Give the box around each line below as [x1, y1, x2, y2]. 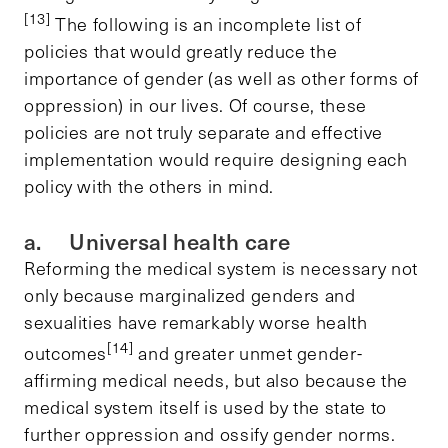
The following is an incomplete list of [50, 11, 362, 36]
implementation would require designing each [24, 146, 408, 171]
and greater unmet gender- [133, 340, 363, 365]
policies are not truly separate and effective [24, 119, 383, 144]
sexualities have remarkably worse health [24, 309, 368, 334]
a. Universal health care [24, 225, 291, 256]
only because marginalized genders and [24, 282, 356, 307]
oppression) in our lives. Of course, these [24, 92, 367, 117]
